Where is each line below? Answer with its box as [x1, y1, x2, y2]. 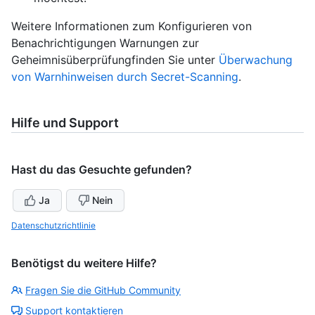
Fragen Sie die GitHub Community [25, 284, 181, 297]
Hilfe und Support [11, 115, 119, 131]
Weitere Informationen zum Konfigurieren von [11, 19, 252, 34]
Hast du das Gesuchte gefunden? [11, 162, 192, 177]
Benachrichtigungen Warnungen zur [11, 36, 199, 51]
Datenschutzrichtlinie [11, 220, 96, 231]
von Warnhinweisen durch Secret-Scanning [11, 70, 238, 84]
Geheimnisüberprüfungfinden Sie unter [11, 53, 219, 67]
